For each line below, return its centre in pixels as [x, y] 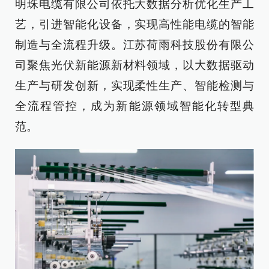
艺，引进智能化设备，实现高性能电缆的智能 [134, 24]
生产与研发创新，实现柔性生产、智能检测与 [134, 85]
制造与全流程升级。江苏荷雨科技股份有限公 [134, 44]
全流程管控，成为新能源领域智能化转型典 [134, 106]
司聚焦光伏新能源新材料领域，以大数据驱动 [134, 65]
